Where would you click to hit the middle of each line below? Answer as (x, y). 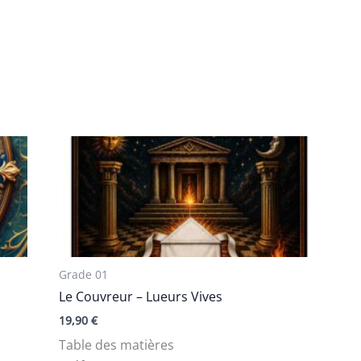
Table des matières (117, 344)
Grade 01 (84, 274)
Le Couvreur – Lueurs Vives (141, 297)
